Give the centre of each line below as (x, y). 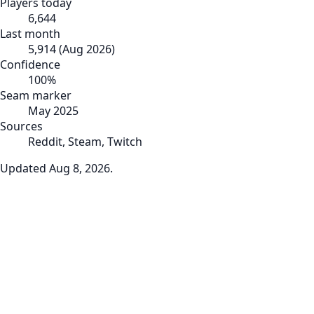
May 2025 (53, 110)
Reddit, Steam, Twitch (85, 141)
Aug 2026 (87, 49)
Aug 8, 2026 (80, 168)
